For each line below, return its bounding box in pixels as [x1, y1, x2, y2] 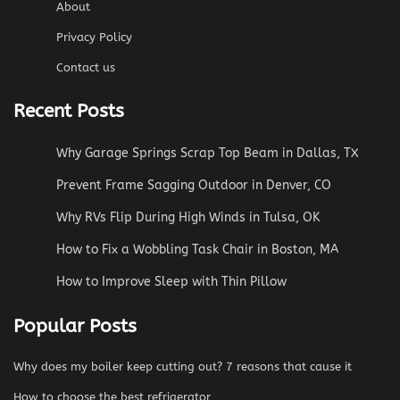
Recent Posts [13, 99, 124, 121]
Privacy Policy [56, 29, 132, 44]
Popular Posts [13, 314, 137, 337]
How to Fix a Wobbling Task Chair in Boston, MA [56, 241, 338, 257]
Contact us [56, 60, 115, 74]
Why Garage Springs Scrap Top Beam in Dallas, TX [56, 145, 359, 161]
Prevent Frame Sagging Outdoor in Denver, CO [56, 177, 331, 193]
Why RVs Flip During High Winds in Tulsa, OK [56, 209, 320, 225]
